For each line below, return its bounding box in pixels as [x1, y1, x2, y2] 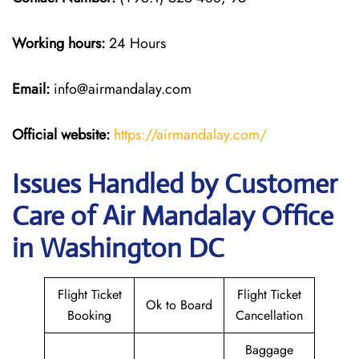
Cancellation [236, 306, 303, 325]
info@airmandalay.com [50, 79, 192, 99]
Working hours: [12, 33, 105, 54]
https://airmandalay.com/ [114, 124, 267, 145]
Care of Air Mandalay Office [12, 200, 333, 232]
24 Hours [105, 33, 166, 54]
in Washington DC [12, 232, 224, 264]
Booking [67, 306, 111, 325]
